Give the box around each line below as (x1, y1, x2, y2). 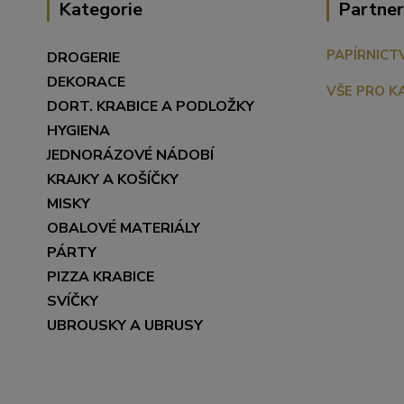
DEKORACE (47, 71, 125, 92)
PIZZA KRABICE (47, 266, 154, 287)
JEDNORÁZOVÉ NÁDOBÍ (47, 144, 214, 165)
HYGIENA (47, 120, 110, 141)
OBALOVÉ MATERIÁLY (47, 217, 204, 238)
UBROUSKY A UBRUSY (47, 315, 203, 335)
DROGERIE (47, 47, 120, 68)
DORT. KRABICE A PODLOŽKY (47, 96, 254, 116)
